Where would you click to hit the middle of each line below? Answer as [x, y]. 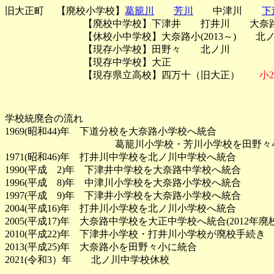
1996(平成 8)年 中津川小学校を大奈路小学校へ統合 [123, 183]
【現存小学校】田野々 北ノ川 [127, 49]
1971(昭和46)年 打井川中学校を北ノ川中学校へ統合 [120, 157]
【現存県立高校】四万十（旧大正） [132, 75]
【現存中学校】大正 [103, 62]
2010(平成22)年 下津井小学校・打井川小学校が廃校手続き [135, 234]
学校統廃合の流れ [44, 118]
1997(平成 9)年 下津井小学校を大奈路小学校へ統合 [123, 195]
